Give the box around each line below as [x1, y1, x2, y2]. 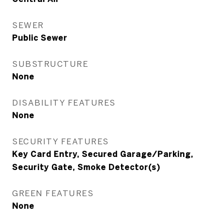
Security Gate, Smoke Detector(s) [12, 163, 160, 171]
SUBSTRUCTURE [12, 59, 88, 68]
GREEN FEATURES [12, 188, 93, 198]
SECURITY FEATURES [12, 137, 109, 146]
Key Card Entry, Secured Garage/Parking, [12, 150, 193, 158]
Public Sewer [12, 33, 67, 42]
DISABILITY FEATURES [12, 98, 116, 107]
